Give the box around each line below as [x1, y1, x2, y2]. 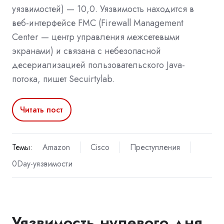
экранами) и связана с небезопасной [12, 44, 161, 57]
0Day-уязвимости [12, 158, 72, 170]
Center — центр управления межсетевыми [12, 30, 180, 43]
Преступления [129, 141, 180, 153]
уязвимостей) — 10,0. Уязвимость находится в [12, 2, 194, 15]
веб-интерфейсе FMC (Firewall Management [12, 16, 183, 29]
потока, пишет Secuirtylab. [12, 72, 114, 85]
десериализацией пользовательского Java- [12, 58, 185, 71]
